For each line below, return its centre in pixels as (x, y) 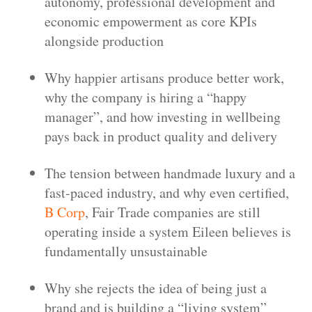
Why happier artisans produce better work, (164, 77)
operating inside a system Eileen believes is (168, 231)
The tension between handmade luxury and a (170, 173)
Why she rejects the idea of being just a (156, 288)
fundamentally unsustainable (126, 251)
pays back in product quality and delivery (161, 136)
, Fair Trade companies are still (173, 212)
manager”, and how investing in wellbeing (163, 116)
